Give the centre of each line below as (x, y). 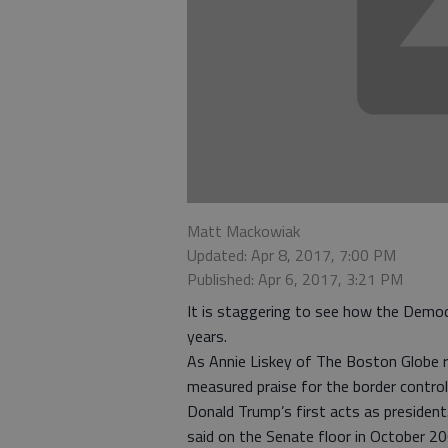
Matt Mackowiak (243, 231)
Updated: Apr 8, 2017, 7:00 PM (291, 255)
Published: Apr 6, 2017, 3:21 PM (295, 279)
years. (207, 336)
